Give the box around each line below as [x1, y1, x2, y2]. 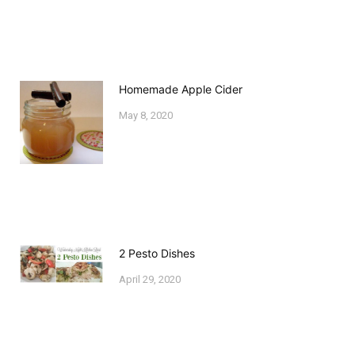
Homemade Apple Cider [119, 82, 243, 96]
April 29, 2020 [119, 273, 181, 286]
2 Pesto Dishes [119, 246, 196, 261]
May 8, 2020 [119, 109, 174, 121]
